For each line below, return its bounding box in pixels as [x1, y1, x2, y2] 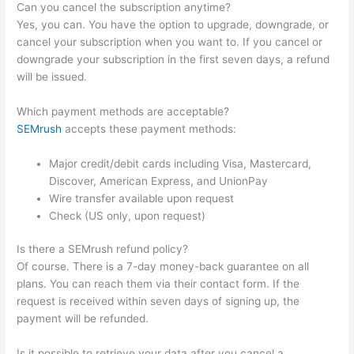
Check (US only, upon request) [49, 209, 206, 222]
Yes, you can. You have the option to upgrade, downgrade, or [17, 17, 330, 31]
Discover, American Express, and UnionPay [49, 174, 269, 187]
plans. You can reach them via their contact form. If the [17, 277, 300, 291]
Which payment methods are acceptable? [17, 104, 230, 118]
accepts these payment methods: [62, 122, 237, 135]
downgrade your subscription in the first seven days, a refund [17, 52, 330, 66]
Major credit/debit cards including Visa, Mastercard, [49, 156, 312, 170]
